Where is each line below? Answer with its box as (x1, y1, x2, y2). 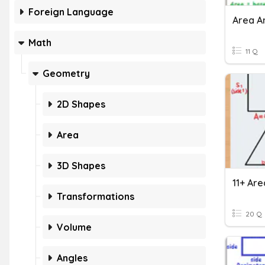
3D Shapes (57, 160, 105, 172)
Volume (57, 221, 92, 233)
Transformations (57, 190, 134, 202)
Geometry (43, 67, 90, 79)
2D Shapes (57, 98, 105, 110)
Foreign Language (28, 6, 114, 18)
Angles (57, 252, 88, 264)
